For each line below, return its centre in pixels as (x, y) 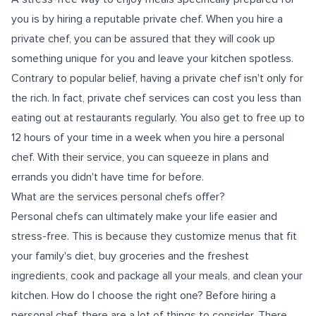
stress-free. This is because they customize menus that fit (154, 236)
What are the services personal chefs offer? (118, 197)
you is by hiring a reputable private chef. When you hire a (147, 19)
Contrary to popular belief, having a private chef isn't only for (157, 78)
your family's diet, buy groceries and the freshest (130, 256)
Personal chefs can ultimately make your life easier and (144, 217)
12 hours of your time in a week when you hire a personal (148, 138)
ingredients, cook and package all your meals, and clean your (157, 276)
